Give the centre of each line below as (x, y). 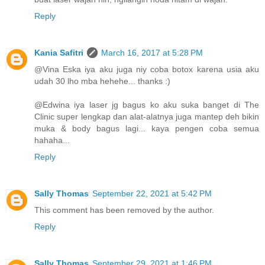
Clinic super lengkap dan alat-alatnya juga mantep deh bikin (147, 117)
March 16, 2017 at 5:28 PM (152, 53)
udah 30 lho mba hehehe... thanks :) (102, 81)
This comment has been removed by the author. (124, 210)
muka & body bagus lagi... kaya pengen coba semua (147, 129)
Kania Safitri (59, 53)
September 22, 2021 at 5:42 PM (152, 194)
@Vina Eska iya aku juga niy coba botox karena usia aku (147, 70)
